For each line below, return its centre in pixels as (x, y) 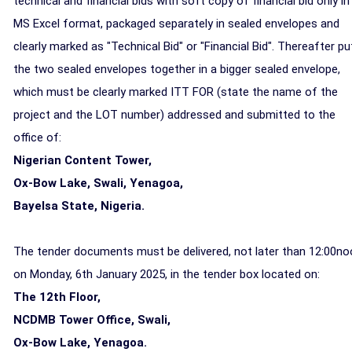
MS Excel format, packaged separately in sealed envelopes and (176, 24)
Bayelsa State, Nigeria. (79, 206)
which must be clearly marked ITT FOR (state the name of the (176, 92)
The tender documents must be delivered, (124, 251)
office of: (37, 137)
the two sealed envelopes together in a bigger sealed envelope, (177, 69)
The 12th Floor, (57, 297)
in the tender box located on (242, 274)
